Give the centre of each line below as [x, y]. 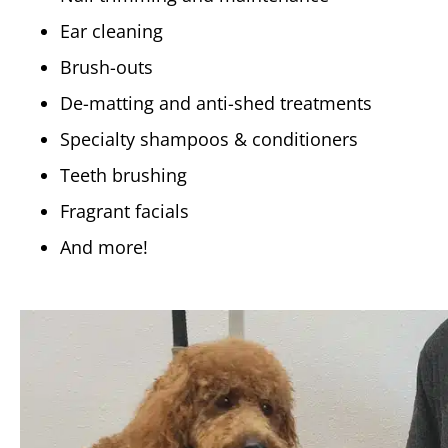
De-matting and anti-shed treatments [216, 103]
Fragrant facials [124, 211]
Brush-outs [106, 67]
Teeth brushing [123, 175]
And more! [104, 247]
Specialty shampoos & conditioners [209, 139]
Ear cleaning [111, 31]
